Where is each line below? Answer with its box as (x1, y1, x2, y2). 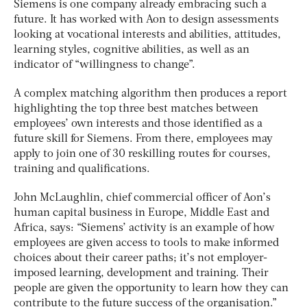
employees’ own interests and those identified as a (14, 118, 262, 130)
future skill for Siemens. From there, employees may (14, 133, 273, 145)
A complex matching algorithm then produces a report (14, 88, 287, 99)
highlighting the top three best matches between (14, 103, 258, 114)
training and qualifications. (14, 163, 150, 175)
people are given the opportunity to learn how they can (14, 282, 288, 294)
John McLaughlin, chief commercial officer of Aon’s (14, 192, 271, 204)
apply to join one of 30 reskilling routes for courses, (14, 148, 271, 160)
